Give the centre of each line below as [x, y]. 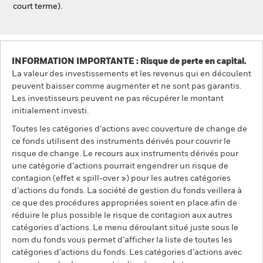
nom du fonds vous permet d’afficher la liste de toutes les [122, 240]
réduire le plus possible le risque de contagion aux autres [122, 215]
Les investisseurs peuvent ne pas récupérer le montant [118, 99]
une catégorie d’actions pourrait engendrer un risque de [120, 166]
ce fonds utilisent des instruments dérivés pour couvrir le [121, 141]
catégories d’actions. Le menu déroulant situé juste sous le [125, 228]
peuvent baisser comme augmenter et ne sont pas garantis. [127, 86]
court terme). [38, 6]
